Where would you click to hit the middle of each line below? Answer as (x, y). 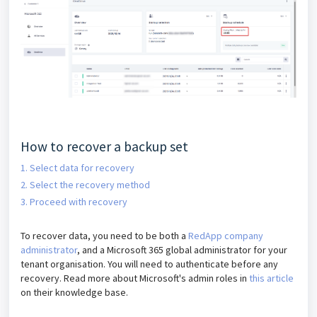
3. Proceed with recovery (74, 202)
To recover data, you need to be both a (104, 236)
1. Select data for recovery (77, 168)
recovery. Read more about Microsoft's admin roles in (135, 278)
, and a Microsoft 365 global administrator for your (182, 250)
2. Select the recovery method (85, 185)
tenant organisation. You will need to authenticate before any (149, 264)
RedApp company (226, 236)
